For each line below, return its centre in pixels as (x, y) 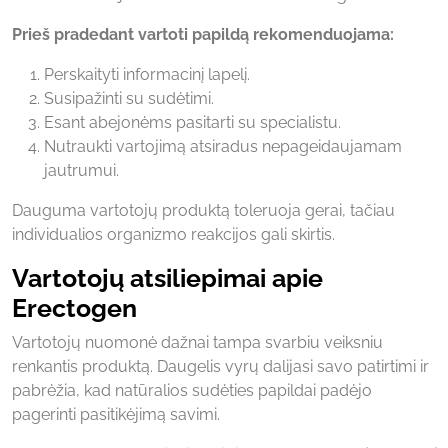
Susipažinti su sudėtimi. (129, 98)
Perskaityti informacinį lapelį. (147, 74)
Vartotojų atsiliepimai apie (167, 277)
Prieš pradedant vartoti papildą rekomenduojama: (203, 34)
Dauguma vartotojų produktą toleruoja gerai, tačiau (203, 210)
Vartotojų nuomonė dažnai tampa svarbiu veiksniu (197, 342)
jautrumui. (81, 170)
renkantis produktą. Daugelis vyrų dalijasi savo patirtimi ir (220, 366)
